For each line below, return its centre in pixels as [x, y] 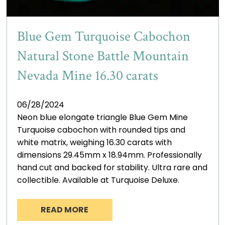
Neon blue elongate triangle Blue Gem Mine [102, 118]
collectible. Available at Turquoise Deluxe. [98, 180]
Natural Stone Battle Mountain [103, 56]
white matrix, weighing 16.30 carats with [94, 143]
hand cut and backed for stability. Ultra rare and [112, 168]
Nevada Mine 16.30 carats [87, 76]
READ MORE [65, 210]
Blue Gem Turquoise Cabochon [103, 37]
